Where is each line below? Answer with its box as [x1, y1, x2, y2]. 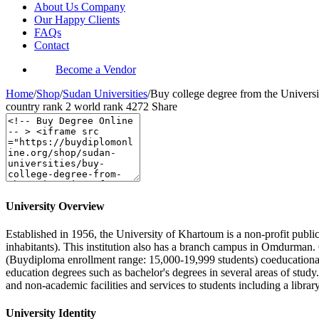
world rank [74, 100, 126, 113]
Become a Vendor [56, 63, 136, 76]
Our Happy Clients [34, 14, 120, 26]
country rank [6, 100, 66, 113]
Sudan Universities [63, 88, 147, 100]
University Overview [6, 199, 105, 212]
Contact [34, 39, 69, 52]
